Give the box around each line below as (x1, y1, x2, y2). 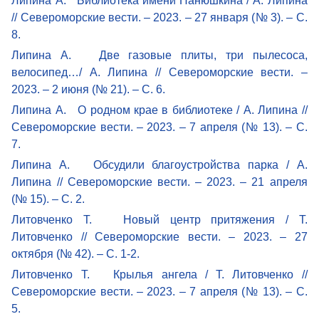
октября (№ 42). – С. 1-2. (11, 247, 140, 260)
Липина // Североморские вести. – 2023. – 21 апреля (11, 175, 308, 188)
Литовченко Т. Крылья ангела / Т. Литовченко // (11, 268, 308, 281)
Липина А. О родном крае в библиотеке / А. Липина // (11, 103, 308, 116)
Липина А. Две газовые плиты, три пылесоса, (11, 48, 308, 61)
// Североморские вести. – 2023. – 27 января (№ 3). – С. (11, 11, 308, 23)
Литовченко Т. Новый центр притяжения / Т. (11, 213, 308, 226)
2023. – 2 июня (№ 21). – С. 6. (11, 83, 166, 95)
